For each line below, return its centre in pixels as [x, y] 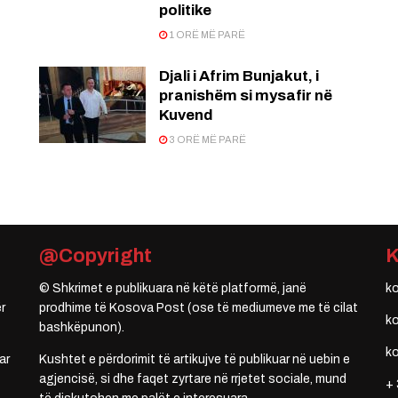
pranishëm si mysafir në [246, 96]
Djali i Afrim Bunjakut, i [239, 76]
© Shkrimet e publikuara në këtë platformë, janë [173, 289]
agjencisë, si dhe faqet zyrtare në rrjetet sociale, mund [193, 379]
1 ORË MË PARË [206, 35]
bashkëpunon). [82, 328]
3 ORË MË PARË [207, 140]
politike [185, 11]
